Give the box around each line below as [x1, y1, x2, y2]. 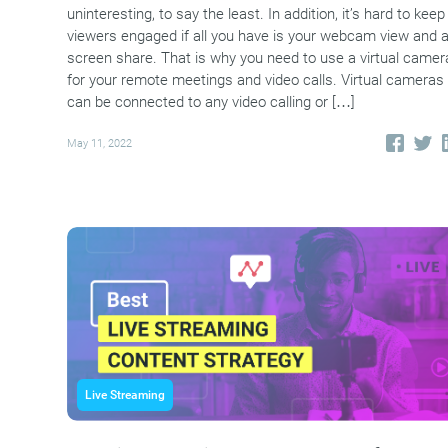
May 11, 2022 [66, 136, 132, 150]
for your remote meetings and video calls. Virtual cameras [66, 71, 444, 90]
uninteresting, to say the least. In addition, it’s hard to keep [66, 5, 445, 24]
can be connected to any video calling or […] [66, 93, 355, 112]
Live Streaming [84, 387, 165, 402]
